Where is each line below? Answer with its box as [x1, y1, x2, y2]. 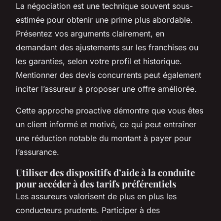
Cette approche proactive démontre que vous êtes [16, 105, 203, 115]
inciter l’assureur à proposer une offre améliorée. [16, 83, 197, 94]
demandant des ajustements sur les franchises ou [16, 42, 198, 52]
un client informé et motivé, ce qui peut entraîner [16, 119, 196, 129]
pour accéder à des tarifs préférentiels [16, 177, 177, 190]
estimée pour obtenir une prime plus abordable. [16, 14, 193, 25]
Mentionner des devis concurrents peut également [16, 70, 201, 80]
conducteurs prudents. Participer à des [16, 205, 160, 215]
